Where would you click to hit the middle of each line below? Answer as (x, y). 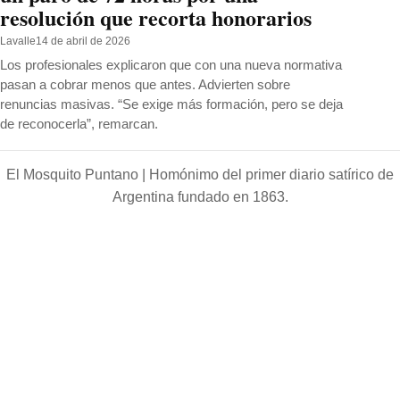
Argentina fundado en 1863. (200, 196)
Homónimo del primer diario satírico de (271, 174)
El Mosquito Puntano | (78, 174)
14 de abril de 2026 (83, 41)
